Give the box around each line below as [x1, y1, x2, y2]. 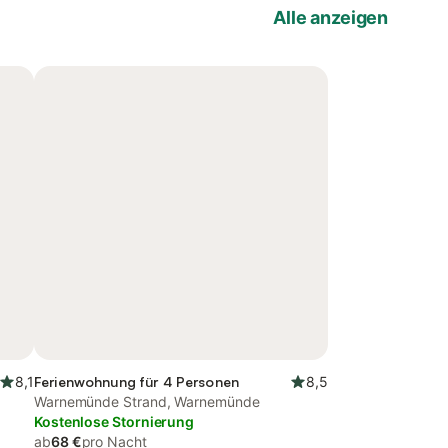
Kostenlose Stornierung [34, 413, 195, 430]
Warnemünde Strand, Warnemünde [34, 393, 260, 410]
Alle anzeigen [273, 7, 388, 28]
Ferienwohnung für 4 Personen [34, 373, 239, 390]
